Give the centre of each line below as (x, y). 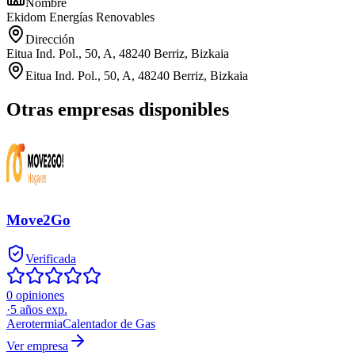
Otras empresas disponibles (118, 110)
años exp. (42, 309)
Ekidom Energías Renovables (80, 17)
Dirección (50, 40)
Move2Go (38, 219)
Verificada (51, 258)
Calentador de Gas (109, 323)
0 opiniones (35, 295)
